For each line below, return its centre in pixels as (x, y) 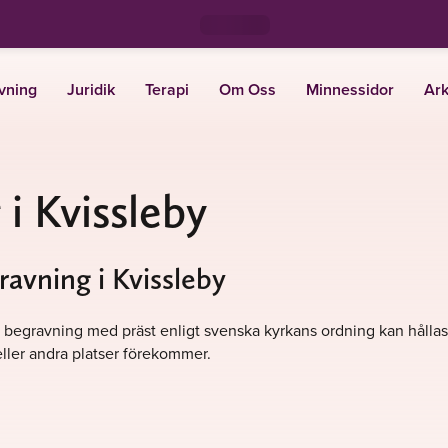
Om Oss (247, 89)
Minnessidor (349, 89)
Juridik (90, 89)
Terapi (166, 89)
